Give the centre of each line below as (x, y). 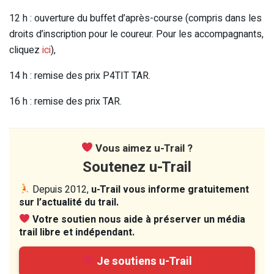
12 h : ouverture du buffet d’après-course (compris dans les (135, 18)
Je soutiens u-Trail (143, 261)
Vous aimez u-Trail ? (143, 148)
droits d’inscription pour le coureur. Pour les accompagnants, (136, 34)
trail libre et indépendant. (77, 232)
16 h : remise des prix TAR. (65, 101)
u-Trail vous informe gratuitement (170, 189)
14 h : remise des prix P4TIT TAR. (80, 76)
